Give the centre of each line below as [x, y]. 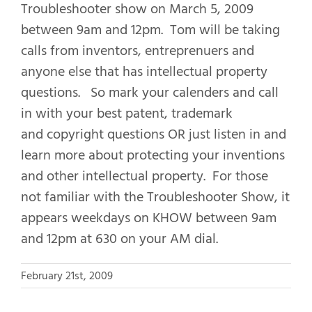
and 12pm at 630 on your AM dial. [119, 239]
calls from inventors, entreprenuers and [138, 51]
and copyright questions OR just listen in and [154, 135]
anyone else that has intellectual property [144, 72]
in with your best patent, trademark [127, 114]
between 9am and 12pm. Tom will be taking [150, 30]
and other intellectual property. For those [145, 177]
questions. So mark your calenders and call [150, 93]
